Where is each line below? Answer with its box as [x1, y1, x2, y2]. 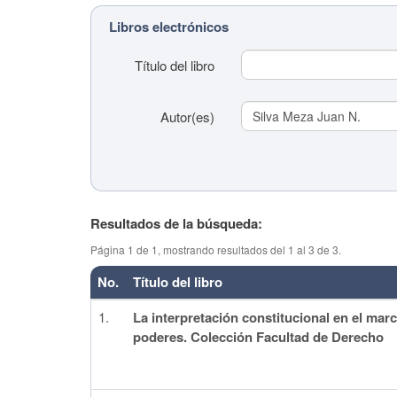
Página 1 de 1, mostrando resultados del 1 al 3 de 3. [90, 242, 341, 257]
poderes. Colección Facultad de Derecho [133, 327, 384, 346]
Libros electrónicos [109, 17, 229, 36]
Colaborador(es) [113, 291, 208, 309]
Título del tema [122, 234, 208, 253]
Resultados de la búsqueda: [90, 214, 262, 233]
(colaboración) [125, 253, 208, 271]
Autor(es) [160, 107, 215, 126]
